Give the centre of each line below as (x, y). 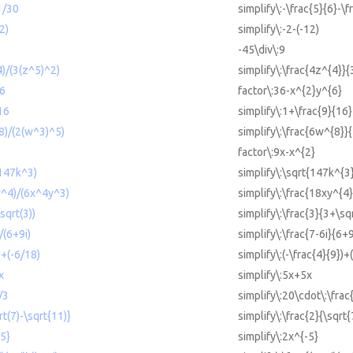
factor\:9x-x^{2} (277, 152)
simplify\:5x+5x (275, 275)
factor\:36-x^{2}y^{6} (290, 91)
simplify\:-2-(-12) (279, 30)
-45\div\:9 (262, 50)
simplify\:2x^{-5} (278, 337)
